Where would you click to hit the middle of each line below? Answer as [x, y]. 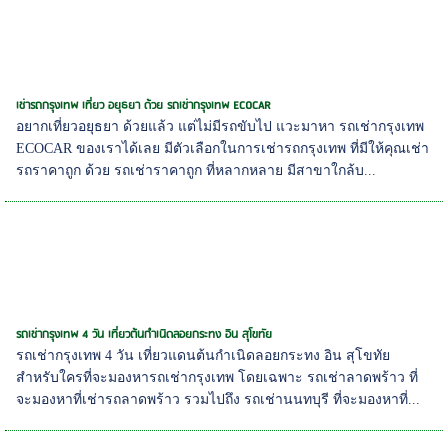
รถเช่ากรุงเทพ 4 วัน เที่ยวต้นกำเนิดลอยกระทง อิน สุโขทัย [144, 335]
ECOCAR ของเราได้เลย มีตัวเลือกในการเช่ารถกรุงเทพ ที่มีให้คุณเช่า [223, 149]
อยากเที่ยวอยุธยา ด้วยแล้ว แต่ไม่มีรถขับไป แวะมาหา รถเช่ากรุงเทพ [220, 127]
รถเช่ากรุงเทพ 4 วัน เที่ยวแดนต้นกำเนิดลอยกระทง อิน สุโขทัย [203, 356]
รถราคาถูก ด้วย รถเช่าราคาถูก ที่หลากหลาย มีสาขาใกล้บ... [196, 171]
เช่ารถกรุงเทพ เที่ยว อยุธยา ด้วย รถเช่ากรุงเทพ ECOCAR [144, 106]
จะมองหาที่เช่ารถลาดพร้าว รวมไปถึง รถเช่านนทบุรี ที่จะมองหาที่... [218, 400]
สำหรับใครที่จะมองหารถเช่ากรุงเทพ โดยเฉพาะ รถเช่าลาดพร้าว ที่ [217, 378]
